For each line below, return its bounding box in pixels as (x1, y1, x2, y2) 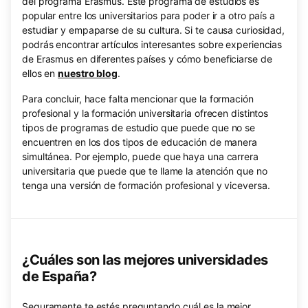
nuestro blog (58, 67, 118, 79)
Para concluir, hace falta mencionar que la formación (22, 93, 254, 104)
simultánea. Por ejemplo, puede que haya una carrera (22, 151, 258, 162)
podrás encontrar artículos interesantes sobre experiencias (22, 38, 283, 50)
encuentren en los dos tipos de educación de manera (22, 136, 257, 148)
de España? (22, 268, 96, 285)
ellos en (22, 67, 58, 79)
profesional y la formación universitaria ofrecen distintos (22, 107, 269, 119)
